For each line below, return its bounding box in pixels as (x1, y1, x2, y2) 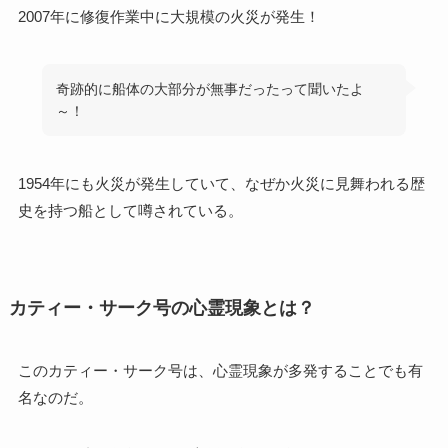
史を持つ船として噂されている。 (17, 202, 243, 220)
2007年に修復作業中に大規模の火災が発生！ (17, 7, 320, 25)
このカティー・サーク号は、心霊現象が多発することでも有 (17, 362, 423, 380)
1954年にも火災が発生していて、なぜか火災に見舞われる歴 (17, 175, 425, 193)
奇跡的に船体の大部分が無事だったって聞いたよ (56, 80, 365, 97)
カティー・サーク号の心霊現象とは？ (8, 298, 315, 319)
